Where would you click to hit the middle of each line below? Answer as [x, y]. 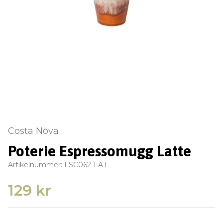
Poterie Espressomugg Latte [100, 151]
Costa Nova [33, 131]
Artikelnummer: [36, 165]
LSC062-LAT [86, 165]
